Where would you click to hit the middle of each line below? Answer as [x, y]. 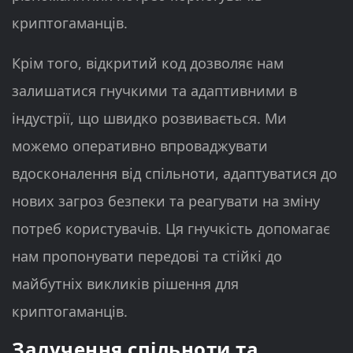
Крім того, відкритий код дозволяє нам [148, 63]
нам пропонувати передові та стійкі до [147, 256]
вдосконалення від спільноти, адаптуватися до [175, 173]
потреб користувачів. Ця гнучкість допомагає [171, 228]
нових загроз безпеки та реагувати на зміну [166, 201]
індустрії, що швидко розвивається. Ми [149, 118]
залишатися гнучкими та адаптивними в [154, 90]
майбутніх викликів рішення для [125, 283]
